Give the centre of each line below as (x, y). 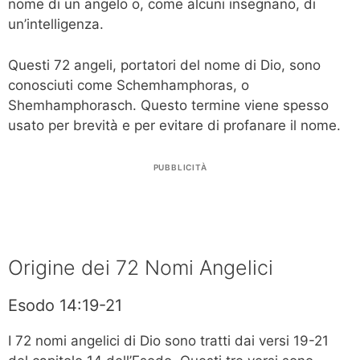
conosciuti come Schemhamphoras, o (129, 85)
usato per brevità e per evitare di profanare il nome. (174, 125)
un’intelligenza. (56, 25)
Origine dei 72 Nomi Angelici (141, 268)
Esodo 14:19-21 (65, 306)
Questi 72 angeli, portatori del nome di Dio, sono (164, 65)
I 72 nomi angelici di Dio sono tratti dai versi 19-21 (168, 341)
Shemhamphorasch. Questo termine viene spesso (168, 105)
